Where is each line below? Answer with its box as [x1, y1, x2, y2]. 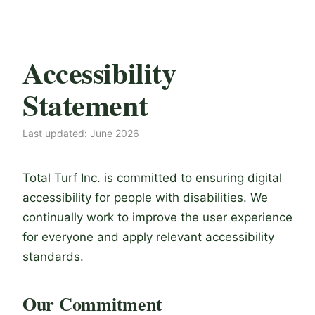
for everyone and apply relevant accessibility [22, 230, 274, 244]
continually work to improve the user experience [22, 210, 292, 224]
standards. [22, 250, 84, 264]
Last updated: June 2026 [22, 127, 139, 139]
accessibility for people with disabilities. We [22, 191, 268, 205]
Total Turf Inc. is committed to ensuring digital [22, 171, 282, 185]
